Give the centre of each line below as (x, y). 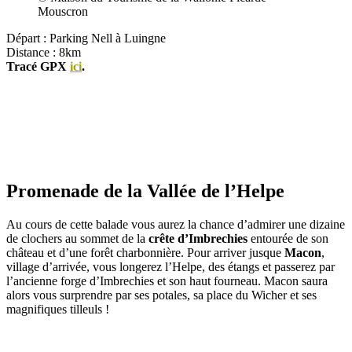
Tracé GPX (38, 67)
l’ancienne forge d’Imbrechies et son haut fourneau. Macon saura (167, 280)
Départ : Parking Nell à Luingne (86, 38)
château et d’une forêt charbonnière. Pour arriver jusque (145, 252)
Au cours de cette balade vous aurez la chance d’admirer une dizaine (176, 224)
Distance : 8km (44, 53)
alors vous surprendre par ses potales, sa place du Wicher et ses (161, 295)
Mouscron (63, 12)
